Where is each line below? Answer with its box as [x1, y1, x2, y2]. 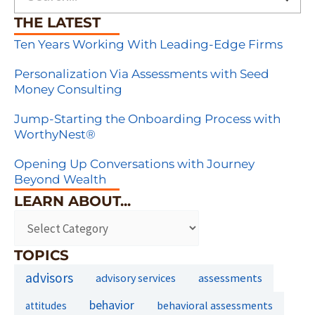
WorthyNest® [14, 127, 96, 141]
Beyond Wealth [14, 172, 106, 186]
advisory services [96, 271, 176, 285]
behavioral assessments [157, 298, 273, 313]
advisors [25, 269, 73, 287]
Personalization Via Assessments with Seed [14, 66, 269, 81]
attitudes [25, 299, 67, 313]
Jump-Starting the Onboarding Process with [14, 111, 281, 126]
